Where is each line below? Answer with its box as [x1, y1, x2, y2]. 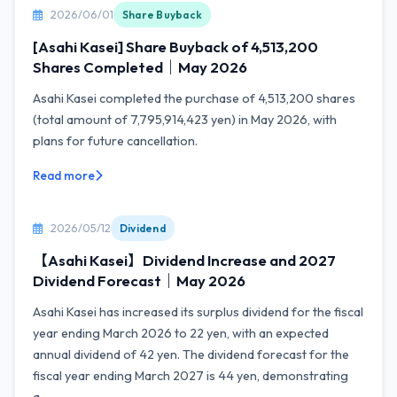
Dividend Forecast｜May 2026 [33, 271, 245, 290]
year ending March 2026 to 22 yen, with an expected [33, 325, 329, 341]
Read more [33, 167, 95, 183]
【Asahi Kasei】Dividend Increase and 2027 [33, 251, 336, 269]
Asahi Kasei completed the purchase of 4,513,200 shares [33, 90, 355, 106]
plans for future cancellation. [33, 133, 198, 149]
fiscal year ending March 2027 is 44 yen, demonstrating [33, 368, 348, 384]
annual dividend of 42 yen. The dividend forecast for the [33, 346, 349, 362]
